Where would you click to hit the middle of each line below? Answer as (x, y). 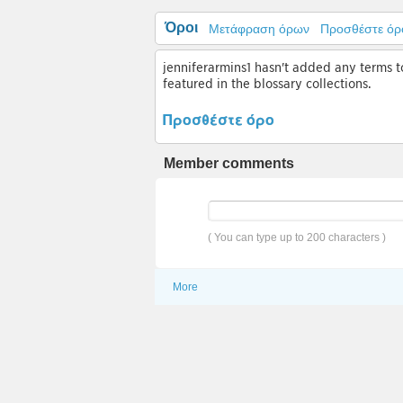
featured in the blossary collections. (267, 84)
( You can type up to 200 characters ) (297, 237)
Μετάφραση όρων (259, 29)
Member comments (229, 163)
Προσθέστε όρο (219, 119)
